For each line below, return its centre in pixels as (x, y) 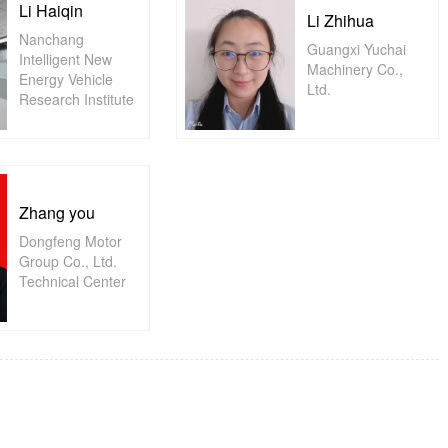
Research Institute (76, 99)
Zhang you (56, 212)
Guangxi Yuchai (357, 49)
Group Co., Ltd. (67, 261)
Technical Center (72, 281)
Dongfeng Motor (70, 241)
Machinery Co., (355, 69)
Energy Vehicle (65, 79)
